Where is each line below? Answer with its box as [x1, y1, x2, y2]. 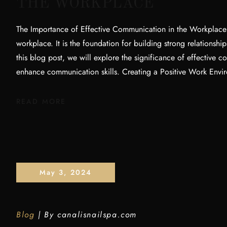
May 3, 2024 [39, 167, 92, 177]
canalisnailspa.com [57, 209, 137, 220]
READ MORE [16, 96, 66, 106]
